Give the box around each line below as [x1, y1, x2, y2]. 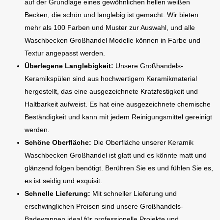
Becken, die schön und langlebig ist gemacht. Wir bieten [25, 11, 198, 19]
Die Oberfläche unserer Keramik [93, 138, 193, 146]
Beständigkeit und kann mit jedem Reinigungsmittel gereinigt [25, 113, 212, 121]
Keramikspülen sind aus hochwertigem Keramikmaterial [25, 75, 197, 82]
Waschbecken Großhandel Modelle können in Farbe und [25, 36, 200, 44]
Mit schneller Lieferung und [90, 190, 177, 197]
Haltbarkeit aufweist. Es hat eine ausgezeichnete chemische [25, 100, 211, 108]
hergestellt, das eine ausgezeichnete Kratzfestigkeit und [25, 87, 198, 95]
